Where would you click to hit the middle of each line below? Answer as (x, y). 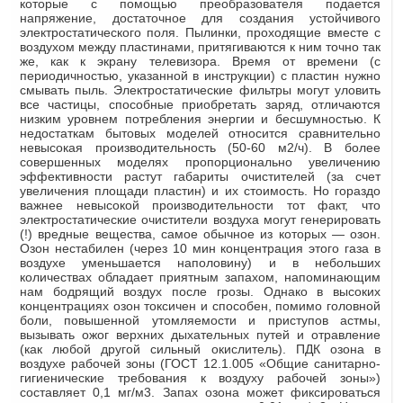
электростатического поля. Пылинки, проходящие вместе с (200, 32)
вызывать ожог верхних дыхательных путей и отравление (200, 334)
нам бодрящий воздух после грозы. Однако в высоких (200, 291)
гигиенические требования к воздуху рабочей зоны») (200, 377)
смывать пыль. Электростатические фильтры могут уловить (200, 90)
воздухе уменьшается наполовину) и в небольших (200, 262)
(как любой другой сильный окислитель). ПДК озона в (200, 349)
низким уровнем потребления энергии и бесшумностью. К (200, 118)
